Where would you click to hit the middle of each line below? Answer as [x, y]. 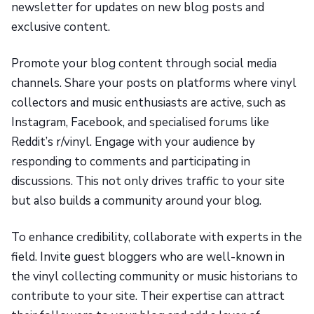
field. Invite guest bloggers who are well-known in [148, 257]
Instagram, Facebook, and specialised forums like [140, 123]
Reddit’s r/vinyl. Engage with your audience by [133, 142]
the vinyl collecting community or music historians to [155, 277]
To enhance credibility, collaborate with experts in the [157, 238]
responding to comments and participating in [131, 162]
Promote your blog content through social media [144, 64]
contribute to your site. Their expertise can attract [148, 296]
